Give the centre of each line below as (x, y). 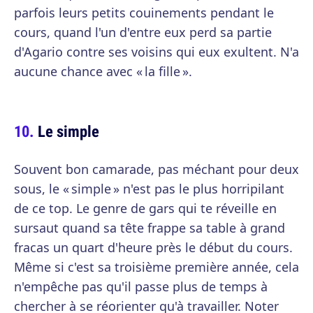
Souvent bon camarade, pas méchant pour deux (156, 169)
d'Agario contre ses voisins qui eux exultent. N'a (156, 52)
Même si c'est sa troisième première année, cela (156, 267)
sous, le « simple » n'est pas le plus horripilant (149, 189)
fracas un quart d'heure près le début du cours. (153, 247)
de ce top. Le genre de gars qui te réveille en (145, 208)
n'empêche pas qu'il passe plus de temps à (141, 286)
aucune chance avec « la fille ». (103, 71)
